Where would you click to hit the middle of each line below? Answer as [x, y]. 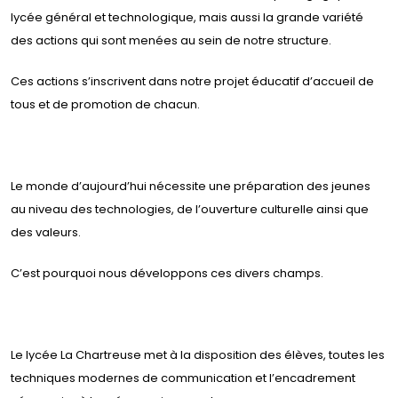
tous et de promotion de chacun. [105, 105]
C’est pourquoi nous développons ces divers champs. [167, 274]
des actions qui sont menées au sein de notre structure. [171, 41]
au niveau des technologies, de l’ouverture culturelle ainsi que [190, 210]
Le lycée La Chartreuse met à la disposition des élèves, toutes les [198, 355]
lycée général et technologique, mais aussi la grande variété [187, 18]
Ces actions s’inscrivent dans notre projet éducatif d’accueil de [192, 82]
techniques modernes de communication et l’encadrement [183, 378]
